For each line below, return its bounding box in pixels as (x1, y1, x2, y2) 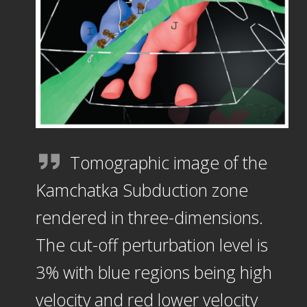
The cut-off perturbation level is (35, 232, 268, 256)
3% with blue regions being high (35, 260, 272, 284)
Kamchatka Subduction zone (35, 177, 248, 201)
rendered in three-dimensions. (35, 205, 263, 229)
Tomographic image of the (69, 150, 267, 174)
